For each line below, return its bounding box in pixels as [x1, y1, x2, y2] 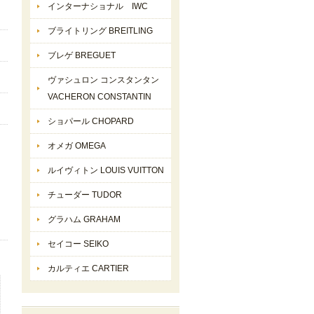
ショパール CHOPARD [48, 116, 134, 126]
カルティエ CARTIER [48, 263, 129, 273]
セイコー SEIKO [48, 238, 109, 249]
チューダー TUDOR [48, 189, 122, 200]
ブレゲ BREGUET [48, 50, 116, 60]
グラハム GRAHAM [48, 214, 121, 224]
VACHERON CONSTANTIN [48, 91, 151, 102]
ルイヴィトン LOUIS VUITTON [48, 165, 164, 175]
